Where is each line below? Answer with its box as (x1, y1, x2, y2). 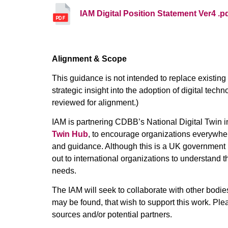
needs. (52, 166, 76, 175)
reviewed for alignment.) (52, 98, 138, 107)
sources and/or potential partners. (52, 210, 172, 219)
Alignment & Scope (52, 54, 127, 63)
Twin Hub (52, 129, 88, 138)
